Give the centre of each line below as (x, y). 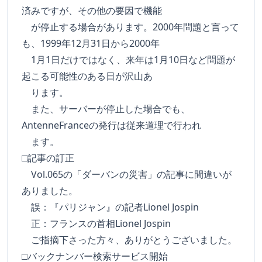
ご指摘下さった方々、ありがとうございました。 (129, 240)
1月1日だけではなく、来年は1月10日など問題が (128, 60)
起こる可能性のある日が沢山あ (87, 76)
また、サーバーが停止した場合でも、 (106, 109)
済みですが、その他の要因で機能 (92, 11)
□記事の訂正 (48, 158)
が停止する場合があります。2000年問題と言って (130, 27)
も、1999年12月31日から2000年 (91, 43)
